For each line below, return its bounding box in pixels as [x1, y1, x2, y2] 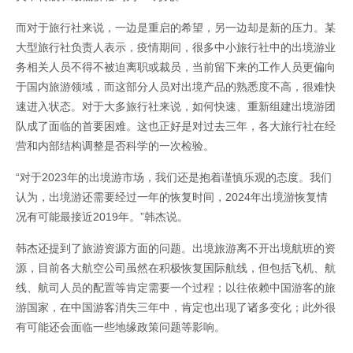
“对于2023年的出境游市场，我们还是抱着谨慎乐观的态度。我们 [16, 171, 332, 184]
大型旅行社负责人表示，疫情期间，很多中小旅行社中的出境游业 [16, 41, 336, 54]
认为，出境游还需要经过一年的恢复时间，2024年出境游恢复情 [16, 191, 328, 204]
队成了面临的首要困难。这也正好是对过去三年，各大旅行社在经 [16, 120, 336, 133]
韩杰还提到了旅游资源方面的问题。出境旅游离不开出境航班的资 [16, 242, 336, 255]
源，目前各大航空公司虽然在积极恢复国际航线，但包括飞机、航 [16, 262, 336, 275]
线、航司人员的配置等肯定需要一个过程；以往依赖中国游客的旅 [16, 281, 336, 295]
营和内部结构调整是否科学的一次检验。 [16, 139, 214, 153]
